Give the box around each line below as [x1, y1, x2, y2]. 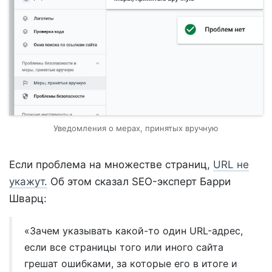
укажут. [9, 175, 47, 188]
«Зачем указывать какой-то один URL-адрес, [24, 224, 243, 237]
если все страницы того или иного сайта [24, 240, 223, 253]
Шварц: [9, 192, 47, 205]
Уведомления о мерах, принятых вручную [53, 123, 219, 133]
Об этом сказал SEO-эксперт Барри [47, 175, 231, 188]
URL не [213, 158, 249, 171]
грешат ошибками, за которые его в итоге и [24, 257, 237, 270]
